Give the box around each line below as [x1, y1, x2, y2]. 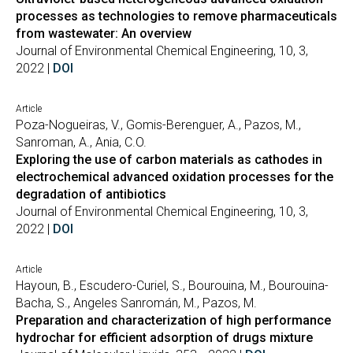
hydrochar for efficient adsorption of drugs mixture [16, 330, 313, 345]
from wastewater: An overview [16, 26, 191, 41]
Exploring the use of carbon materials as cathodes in [16, 152, 322, 167]
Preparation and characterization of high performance [16, 313, 331, 328]
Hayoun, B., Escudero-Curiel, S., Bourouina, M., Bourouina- [16, 278, 329, 293]
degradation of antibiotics [16, 187, 166, 202]
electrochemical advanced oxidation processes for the [16, 169, 333, 184]
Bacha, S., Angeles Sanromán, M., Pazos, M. [16, 295, 257, 310]
